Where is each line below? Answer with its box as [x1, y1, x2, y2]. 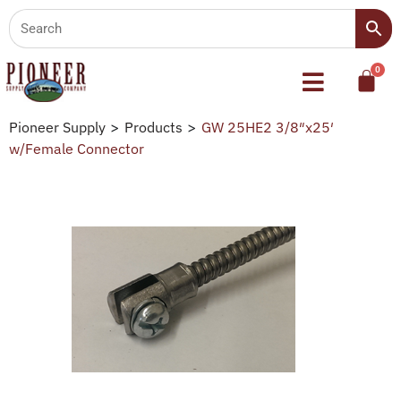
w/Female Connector [9, 139, 144, 158]
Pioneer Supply [9, 117, 106, 136]
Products [124, 117, 183, 136]
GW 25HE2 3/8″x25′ [201, 117, 334, 136]
